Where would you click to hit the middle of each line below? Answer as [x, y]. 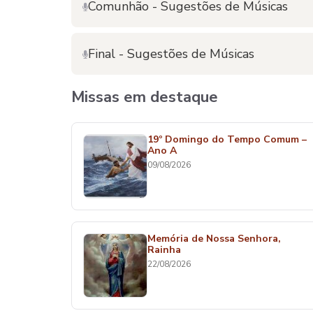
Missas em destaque [145, 97]
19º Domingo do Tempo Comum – [227, 139]
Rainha [164, 250]
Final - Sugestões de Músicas [171, 54]
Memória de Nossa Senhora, [214, 239]
